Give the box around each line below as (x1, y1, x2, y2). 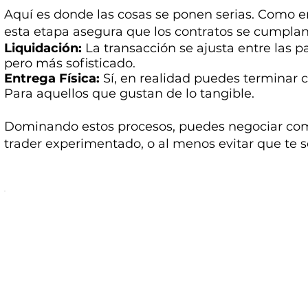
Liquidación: (4, 41, 82, 56)
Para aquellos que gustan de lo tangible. (4, 86, 255, 102)
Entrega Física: (4, 71, 100, 87)
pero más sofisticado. (4, 56, 136, 71)
